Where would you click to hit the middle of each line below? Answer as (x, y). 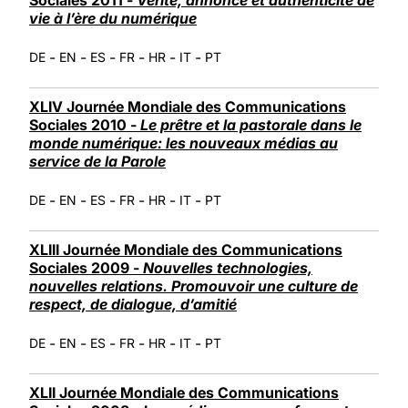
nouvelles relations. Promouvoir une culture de (194, 286)
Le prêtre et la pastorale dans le (251, 124)
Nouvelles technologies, (228, 267)
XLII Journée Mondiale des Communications (184, 392)
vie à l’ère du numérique (113, 18)
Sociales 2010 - (85, 124)
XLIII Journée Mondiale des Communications (186, 249)
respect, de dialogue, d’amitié (133, 304)
